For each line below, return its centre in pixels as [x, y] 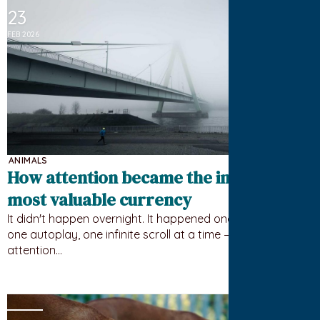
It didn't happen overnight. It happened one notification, [153, 219]
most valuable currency [99, 200]
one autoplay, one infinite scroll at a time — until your [146, 235]
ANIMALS [28, 161]
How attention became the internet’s [149, 178]
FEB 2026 [23, 35]
